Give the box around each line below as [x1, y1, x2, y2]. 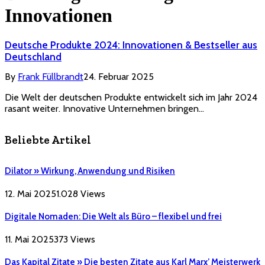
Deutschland [5, 51, 62, 63]
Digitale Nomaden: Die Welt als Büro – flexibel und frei [5, 211, 222, 222]
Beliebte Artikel [5, 133, 91, 147]
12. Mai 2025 [5, 188, 56, 199]
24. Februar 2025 [83, 71, 154, 83]
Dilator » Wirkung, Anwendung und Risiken [5, 165, 175, 176]
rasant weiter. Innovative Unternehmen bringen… [5, 103, 204, 115]
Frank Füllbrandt [18, 71, 83, 83]
